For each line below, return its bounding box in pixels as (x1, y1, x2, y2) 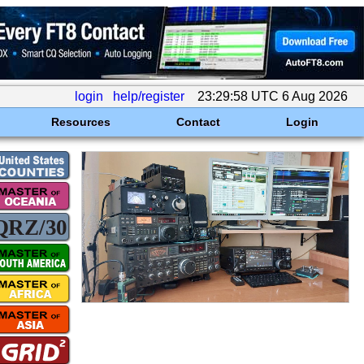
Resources (50, 115, 110, 128)
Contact (175, 115, 220, 128)
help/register (113, 89, 184, 103)
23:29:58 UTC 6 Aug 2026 (194, 89, 351, 103)
